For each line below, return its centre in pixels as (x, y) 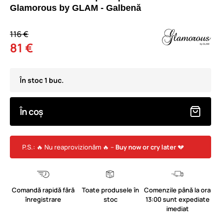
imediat (177, 208)
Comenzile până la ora (178, 190)
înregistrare (43, 199)
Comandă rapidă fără (43, 190)
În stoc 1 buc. (42, 80)
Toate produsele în (110, 190)
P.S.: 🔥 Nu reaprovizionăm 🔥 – (69, 147)
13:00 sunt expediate (177, 199)
